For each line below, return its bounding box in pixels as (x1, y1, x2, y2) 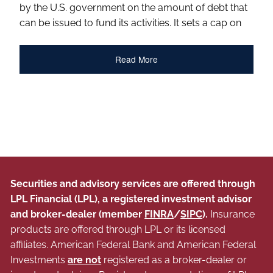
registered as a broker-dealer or (101, 253, 247, 266)
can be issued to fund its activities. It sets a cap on (19, 16, 241, 29)
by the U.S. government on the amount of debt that (19, 1, 247, 13)
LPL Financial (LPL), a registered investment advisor (10, 193, 252, 205)
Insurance (208, 208, 255, 220)
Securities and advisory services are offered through (10, 177, 256, 190)
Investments (10, 253, 68, 266)
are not (68, 253, 102, 266)
